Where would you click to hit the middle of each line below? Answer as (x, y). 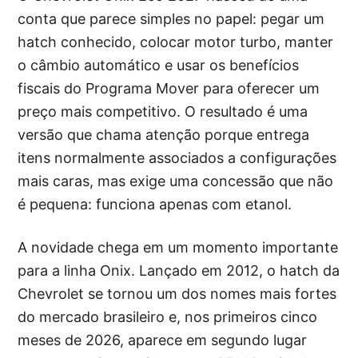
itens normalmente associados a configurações (177, 157)
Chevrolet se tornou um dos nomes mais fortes (177, 293)
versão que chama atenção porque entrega (164, 134)
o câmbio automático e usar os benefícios (159, 65)
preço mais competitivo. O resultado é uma (163, 111)
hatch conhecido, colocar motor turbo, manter (176, 42)
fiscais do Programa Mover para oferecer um (169, 88)
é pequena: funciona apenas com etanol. (155, 204)
